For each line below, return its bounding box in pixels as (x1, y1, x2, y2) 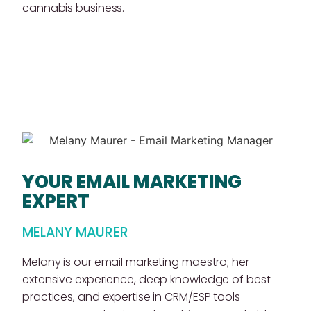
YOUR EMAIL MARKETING (22, 169, 242, 195)
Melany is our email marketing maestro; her (22, 254, 249, 271)
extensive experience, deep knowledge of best (22, 271, 271, 288)
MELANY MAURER (22, 223, 128, 242)
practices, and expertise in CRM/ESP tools (22, 289, 240, 305)
